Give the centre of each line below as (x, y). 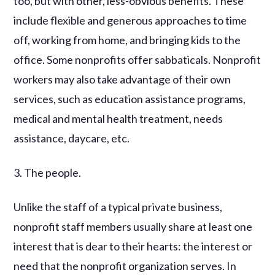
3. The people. (48, 172)
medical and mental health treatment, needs (118, 118)
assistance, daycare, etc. (72, 138)
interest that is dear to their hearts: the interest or (133, 246)
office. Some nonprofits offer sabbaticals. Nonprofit (137, 59)
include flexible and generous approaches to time (130, 20)
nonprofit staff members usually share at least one (133, 226)
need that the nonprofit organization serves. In (125, 265)
